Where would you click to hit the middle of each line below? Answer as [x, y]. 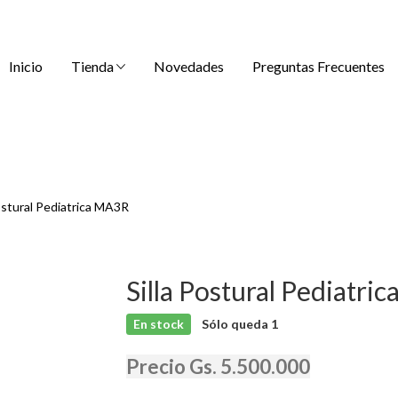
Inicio [26, 66]
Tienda [94, 66]
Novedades [189, 66]
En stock [158, 324]
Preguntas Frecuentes [318, 66]
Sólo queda [236, 324]
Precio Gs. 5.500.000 [218, 366]
